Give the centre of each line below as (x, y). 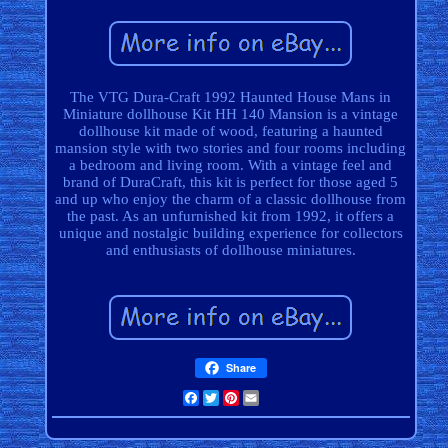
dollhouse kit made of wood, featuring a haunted (230, 131)
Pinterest (267, 398)
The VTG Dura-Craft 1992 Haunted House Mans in (231, 97)
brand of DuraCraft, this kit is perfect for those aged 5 (231, 182)
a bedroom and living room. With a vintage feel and (231, 165)
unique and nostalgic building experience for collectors (230, 233)
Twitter (242, 398)
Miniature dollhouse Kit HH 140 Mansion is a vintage (231, 114)
